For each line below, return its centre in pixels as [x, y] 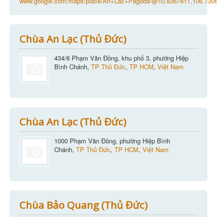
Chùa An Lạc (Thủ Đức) [73, 39]
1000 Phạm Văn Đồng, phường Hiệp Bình [112, 141]
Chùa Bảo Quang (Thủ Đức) [83, 205]
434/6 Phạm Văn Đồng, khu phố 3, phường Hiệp [121, 58]
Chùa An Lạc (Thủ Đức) [73, 122]
